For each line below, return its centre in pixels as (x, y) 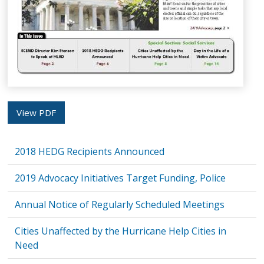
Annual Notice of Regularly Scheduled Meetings (120, 205)
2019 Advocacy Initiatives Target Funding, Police (121, 178)
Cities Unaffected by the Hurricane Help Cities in (121, 231)
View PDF (37, 113)
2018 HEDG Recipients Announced (90, 152)
